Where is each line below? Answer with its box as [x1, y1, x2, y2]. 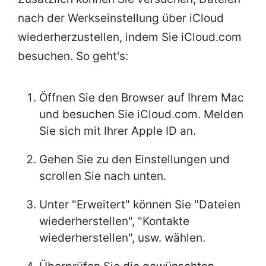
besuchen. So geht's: [18, 49, 128, 64]
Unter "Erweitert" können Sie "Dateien [39, 198, 240, 212]
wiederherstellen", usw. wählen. [39, 231, 205, 245]
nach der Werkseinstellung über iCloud [18, 11, 224, 26]
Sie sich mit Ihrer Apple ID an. [39, 124, 196, 138]
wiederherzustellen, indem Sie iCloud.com [18, 30, 242, 45]
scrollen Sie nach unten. [39, 169, 166, 183]
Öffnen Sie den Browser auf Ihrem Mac [39, 91, 244, 105]
